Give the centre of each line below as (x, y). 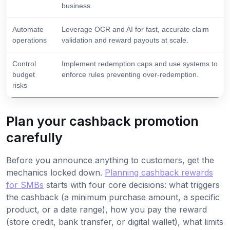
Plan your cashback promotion (102, 121)
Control (24, 64)
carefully (34, 138)
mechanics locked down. (55, 173)
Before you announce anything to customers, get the (110, 160)
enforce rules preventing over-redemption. (130, 75)
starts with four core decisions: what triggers (132, 185)
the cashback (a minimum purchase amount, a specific (113, 197)
